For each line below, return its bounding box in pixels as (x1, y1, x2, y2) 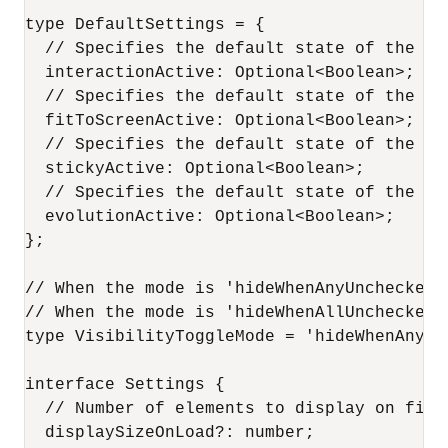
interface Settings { (25, 376, 225, 394)
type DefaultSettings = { (25, 16, 265, 34)
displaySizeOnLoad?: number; (25, 424, 315, 442)
